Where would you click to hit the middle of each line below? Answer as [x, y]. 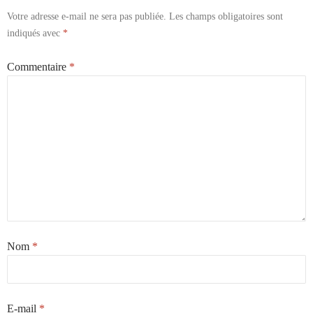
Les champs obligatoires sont [226, 16]
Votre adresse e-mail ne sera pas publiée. [87, 16]
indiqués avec [35, 33]
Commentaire [38, 66]
